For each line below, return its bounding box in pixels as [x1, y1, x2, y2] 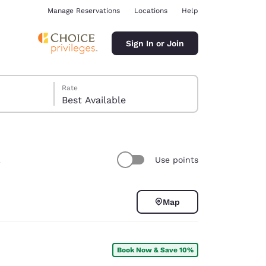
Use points [155, 154, 198, 164]
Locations [134, 7, 167, 15]
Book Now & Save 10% [117, 245, 194, 254]
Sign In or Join [126, 38, 184, 48]
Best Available [62, 94, 126, 106]
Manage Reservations [47, 7, 120, 15]
